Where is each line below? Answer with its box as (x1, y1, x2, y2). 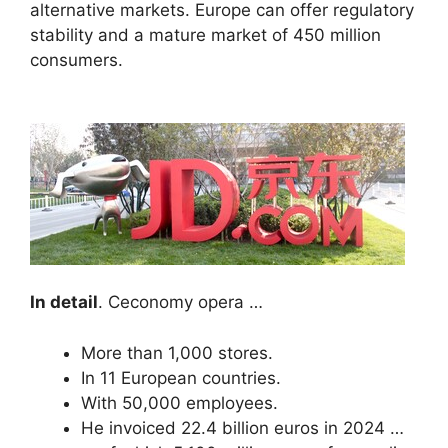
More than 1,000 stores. (81, 342, 273, 363)
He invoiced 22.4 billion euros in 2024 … (81, 417, 404, 438)
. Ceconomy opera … (98, 292, 263, 313)
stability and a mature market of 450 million (30, 24, 381, 45)
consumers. (30, 49, 123, 70)
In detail (30, 292, 98, 313)
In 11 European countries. (81, 367, 281, 388)
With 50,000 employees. (81, 392, 278, 413)
